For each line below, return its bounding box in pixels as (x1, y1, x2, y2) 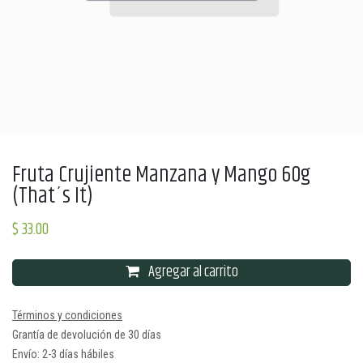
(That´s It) (12, 180, 93, 213)
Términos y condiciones (12, 309, 122, 322)
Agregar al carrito (145, 261, 238, 284)
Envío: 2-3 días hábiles (12, 348, 114, 361)
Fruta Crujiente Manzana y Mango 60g (12, 159, 310, 192)
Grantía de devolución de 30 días (12, 328, 161, 341)
